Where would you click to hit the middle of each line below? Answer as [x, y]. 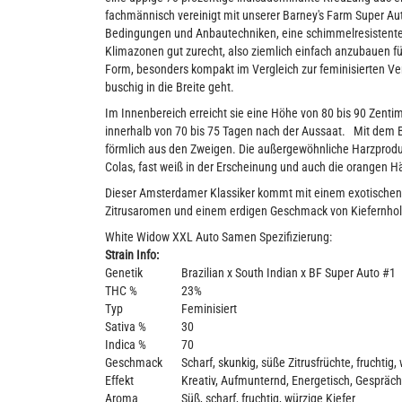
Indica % [126, 345]
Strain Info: [132, 255]
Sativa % [126, 327]
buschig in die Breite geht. [170, 87]
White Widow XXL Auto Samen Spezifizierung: [218, 237]
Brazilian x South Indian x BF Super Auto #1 [288, 273]
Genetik [124, 273]
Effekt [119, 380]
